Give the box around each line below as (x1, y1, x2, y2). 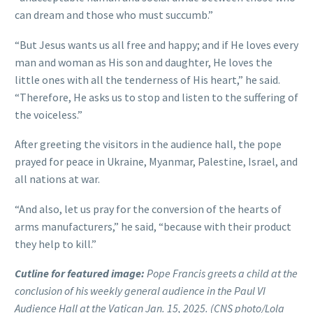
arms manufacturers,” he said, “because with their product (15, 219, 291, 233)
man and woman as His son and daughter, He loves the (15, 54, 272, 69)
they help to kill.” (15, 236, 96, 251)
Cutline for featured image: (15, 266, 147, 281)
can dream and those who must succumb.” (15, 7, 213, 22)
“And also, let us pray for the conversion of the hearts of (15, 201, 282, 216)
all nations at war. (15, 172, 100, 187)
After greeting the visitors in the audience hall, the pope (15, 137, 282, 152)
